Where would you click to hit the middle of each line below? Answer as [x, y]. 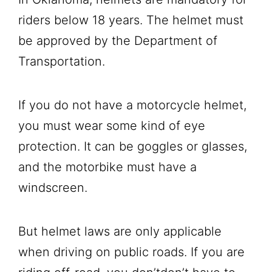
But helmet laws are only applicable [120, 231]
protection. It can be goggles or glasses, [133, 146]
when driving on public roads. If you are [131, 252]
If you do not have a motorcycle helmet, [132, 105]
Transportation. [62, 61]
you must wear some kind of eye [112, 125]
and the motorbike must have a [107, 167]
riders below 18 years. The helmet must [131, 20]
